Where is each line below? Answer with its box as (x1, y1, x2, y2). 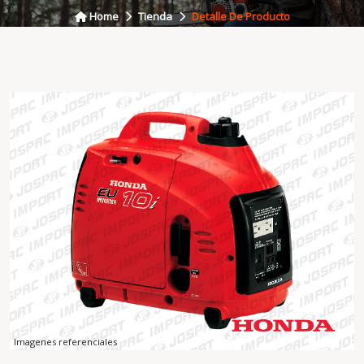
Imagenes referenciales (14, 336, 117, 348)
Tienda (137, 9, 172, 24)
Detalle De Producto (191, 9, 290, 24)
